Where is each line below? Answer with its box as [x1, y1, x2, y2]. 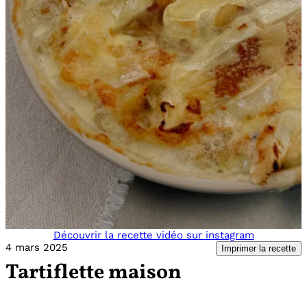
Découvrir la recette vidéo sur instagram [53, 229, 254, 242]
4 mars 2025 [5, 241, 68, 254]
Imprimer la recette [221, 243, 296, 254]
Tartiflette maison [5, 258, 182, 288]
